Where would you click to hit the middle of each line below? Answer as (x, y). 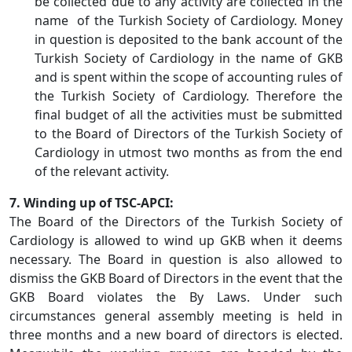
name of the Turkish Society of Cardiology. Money (189, 20)
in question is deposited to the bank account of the (189, 39)
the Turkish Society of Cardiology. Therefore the (189, 96)
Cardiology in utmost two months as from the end (189, 152)
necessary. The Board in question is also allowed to (176, 259)
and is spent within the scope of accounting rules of (189, 77)
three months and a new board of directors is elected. (176, 335)
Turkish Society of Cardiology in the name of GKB (189, 58)
